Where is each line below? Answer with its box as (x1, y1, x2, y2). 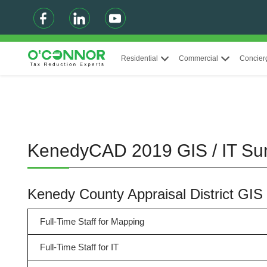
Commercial (179, 54, 219, 63)
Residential (120, 54, 158, 63)
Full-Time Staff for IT (39, 242, 119, 252)
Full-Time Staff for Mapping (39, 216, 144, 226)
